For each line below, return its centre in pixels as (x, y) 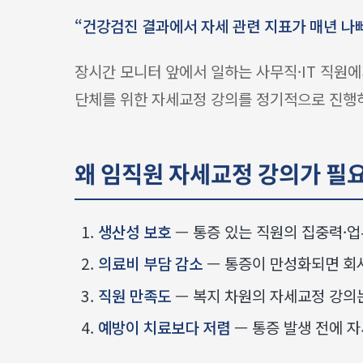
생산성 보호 (134, 231)
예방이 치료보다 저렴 (164, 327)
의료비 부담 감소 (150, 263)
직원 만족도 (134, 295)
